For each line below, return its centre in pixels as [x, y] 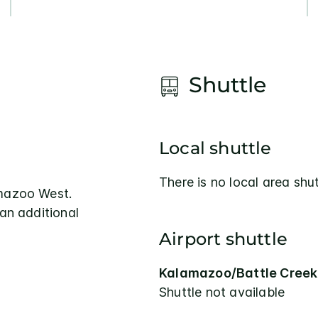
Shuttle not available [222, 292]
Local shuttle [215, 148]
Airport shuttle [223, 239]
